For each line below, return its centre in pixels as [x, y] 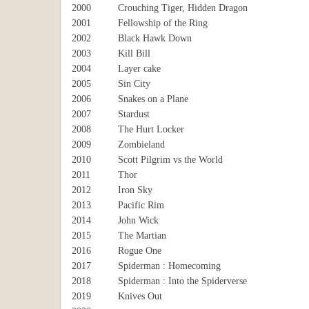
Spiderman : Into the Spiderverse [182, 281]
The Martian [142, 236]
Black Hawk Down [155, 38]
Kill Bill [134, 53]
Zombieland [141, 144]
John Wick [138, 220]
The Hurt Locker [151, 129]
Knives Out [140, 296]
